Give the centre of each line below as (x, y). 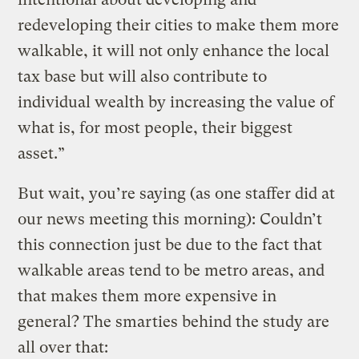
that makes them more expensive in (147, 296)
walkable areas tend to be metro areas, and (171, 270)
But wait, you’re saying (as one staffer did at (177, 193)
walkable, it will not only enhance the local (174, 50)
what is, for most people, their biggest (155, 127)
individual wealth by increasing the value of (176, 102)
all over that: (63, 347)
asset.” (42, 153)
